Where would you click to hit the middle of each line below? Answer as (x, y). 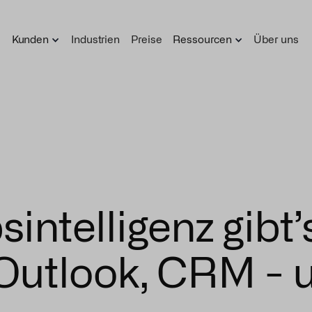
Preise (147, 39)
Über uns (276, 39)
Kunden (30, 39)
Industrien (96, 39)
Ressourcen (202, 39)
